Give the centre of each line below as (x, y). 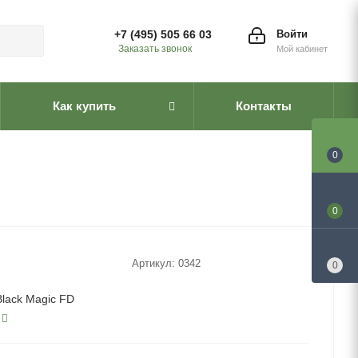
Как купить (84, 106)
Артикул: (155, 263)
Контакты (264, 106)
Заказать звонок (155, 49)
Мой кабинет (302, 49)
